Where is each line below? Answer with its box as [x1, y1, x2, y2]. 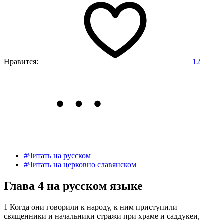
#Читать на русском [24, 151, 91, 160]
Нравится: [4, 57, 38, 66]
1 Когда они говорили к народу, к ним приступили [4, 202, 177, 211]
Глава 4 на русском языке [4, 179, 143, 192]
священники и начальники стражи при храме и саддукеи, [4, 211, 200, 220]
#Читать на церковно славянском [24, 160, 136, 169]
